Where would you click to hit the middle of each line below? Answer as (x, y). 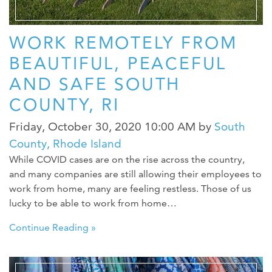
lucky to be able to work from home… (93, 203)
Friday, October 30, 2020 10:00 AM (102, 126)
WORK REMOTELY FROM (123, 42)
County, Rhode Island (65, 143)
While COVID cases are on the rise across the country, (127, 159)
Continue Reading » (53, 227)
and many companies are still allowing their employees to (135, 174)
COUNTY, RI (65, 104)
